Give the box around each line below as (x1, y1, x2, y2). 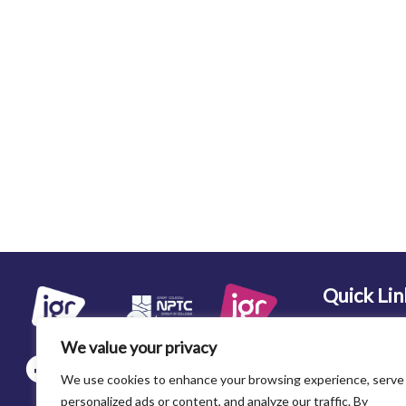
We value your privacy (61, 337, 217, 357)
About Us (323, 344, 377, 361)
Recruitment (323, 374, 394, 391)
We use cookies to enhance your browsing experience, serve (61, 372, 404, 387)
